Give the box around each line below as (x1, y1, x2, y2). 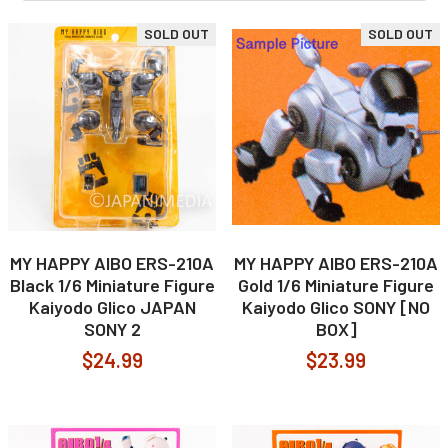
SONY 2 (83, 318, 141, 340)
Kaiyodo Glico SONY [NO (242, 296, 430, 318)
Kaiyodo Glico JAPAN (28, 296, 196, 318)
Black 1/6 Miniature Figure (9, 274, 215, 296)
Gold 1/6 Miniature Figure (238, 274, 434, 296)
